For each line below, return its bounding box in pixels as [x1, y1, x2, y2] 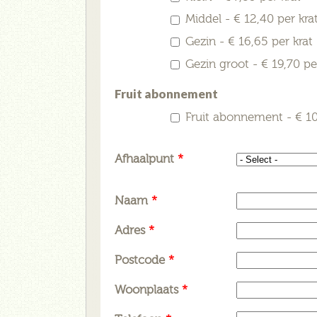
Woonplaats [115, 282, 182, 296]
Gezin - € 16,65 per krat [185, 35, 313, 49]
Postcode [115, 253, 168, 267]
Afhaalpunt [115, 151, 178, 166]
